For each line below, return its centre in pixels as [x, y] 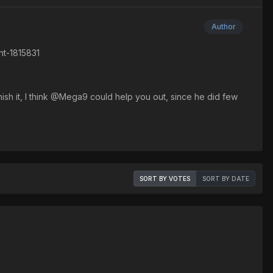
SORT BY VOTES [165, 179]
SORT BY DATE [226, 179]
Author [224, 27]
